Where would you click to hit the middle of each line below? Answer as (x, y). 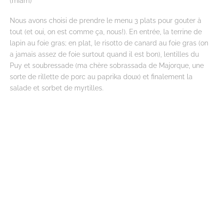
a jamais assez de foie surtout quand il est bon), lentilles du (104, 54)
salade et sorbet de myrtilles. (57, 88)
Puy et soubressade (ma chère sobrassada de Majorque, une (107, 66)
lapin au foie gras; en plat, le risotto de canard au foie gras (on (109, 43)
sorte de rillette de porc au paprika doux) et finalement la (101, 77)
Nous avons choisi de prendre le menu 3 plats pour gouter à (106, 21)
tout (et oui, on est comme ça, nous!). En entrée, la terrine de (106, 32)
